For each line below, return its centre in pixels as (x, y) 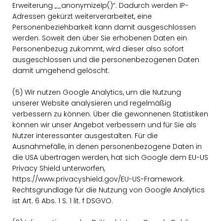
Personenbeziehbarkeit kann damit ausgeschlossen (104, 27)
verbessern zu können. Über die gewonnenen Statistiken (110, 114)
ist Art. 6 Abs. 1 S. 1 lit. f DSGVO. (63, 201)
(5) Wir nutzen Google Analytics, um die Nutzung (97, 92)
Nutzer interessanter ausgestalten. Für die (85, 136)
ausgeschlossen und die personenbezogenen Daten (106, 60)
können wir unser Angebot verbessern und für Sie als (104, 125)
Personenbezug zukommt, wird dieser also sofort (98, 49)
